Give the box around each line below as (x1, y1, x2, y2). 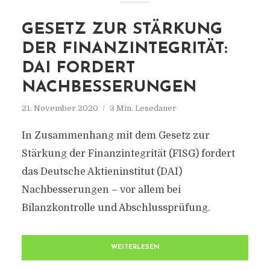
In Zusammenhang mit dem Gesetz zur (21, 130, 210, 141)
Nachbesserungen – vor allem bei (21, 184, 181, 195)
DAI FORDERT (21, 60, 135, 77)
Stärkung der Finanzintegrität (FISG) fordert (21, 148, 235, 159)
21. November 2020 (21, 104, 98, 113)
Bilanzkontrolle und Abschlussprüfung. (21, 202, 210, 213)
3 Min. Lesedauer (109, 104, 177, 113)
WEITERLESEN (110, 244, 160, 251)
